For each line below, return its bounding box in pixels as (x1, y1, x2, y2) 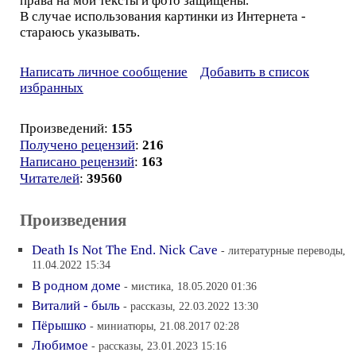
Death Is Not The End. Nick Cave (32, 242, 218, 257)
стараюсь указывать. (20, 24, 140, 40)
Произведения (20, 210, 126, 230)
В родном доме (32, 277, 121, 293)
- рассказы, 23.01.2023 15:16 (91, 339, 226, 352)
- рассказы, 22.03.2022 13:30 (123, 299, 258, 312)
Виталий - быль (32, 297, 120, 313)
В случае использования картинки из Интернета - (20, 8, 306, 24)
